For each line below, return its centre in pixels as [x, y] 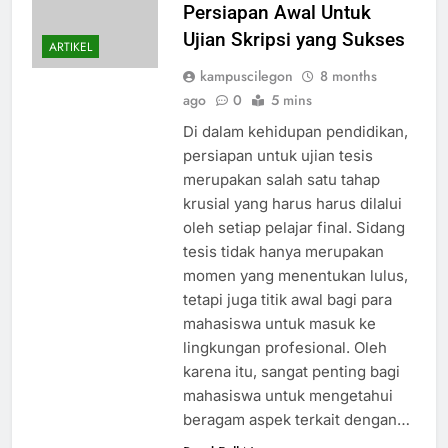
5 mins [291, 100]
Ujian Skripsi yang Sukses [293, 40]
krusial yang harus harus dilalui [292, 204]
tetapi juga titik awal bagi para [287, 300]
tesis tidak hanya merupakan [283, 252]
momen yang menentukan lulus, [295, 276]
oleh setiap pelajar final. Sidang [293, 228]
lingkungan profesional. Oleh [284, 348]
